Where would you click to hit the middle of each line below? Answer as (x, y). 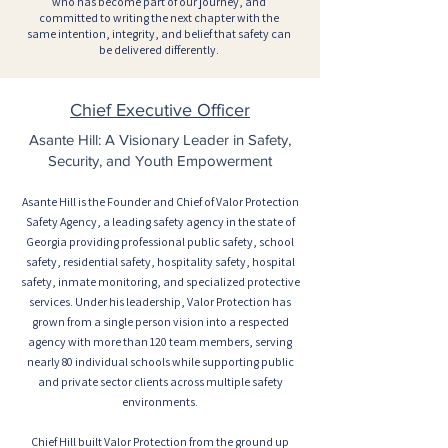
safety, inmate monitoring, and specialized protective (160, 281)
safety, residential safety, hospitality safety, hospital (160, 261)
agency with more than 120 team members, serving (160, 341)
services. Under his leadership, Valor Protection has (160, 301)
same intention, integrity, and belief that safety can (159, 33)
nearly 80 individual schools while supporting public (160, 361)
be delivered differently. (159, 49)
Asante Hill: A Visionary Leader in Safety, (160, 139)
